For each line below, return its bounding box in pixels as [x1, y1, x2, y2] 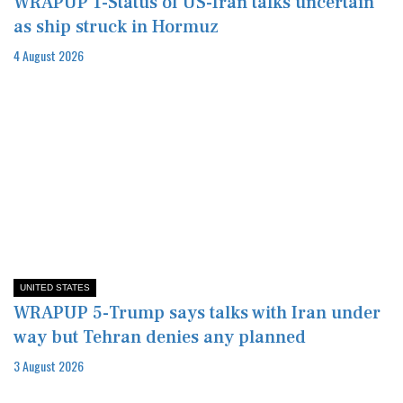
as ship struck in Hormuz [13, 14, 219, 39]
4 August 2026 [13, 45, 84, 65]
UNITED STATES [20, 282, 90, 292]
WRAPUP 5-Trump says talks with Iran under [13, 300, 381, 325]
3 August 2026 [13, 355, 84, 375]
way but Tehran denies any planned [13, 325, 306, 349]
